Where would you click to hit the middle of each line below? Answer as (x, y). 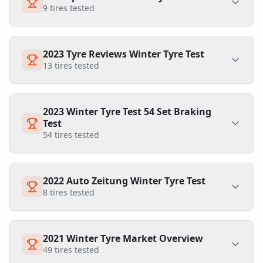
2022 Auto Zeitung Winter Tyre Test (124, 181)
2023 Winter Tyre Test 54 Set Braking (127, 112)
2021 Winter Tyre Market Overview (123, 238)
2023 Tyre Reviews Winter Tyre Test (124, 54)
